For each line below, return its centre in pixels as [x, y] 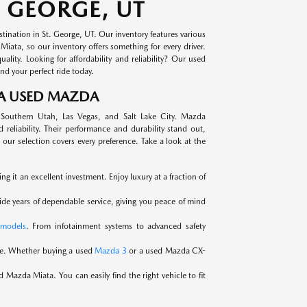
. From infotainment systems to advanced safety [116, 226]
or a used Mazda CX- [166, 251]
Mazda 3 [111, 251]
